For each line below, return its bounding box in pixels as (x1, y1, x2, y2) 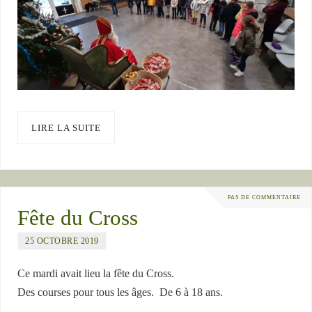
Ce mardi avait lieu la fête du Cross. (17, 267, 175, 280)
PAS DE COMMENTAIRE (228, 194, 301, 201)
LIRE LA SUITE (31, 122, 102, 133)
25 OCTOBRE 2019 (25, 235, 99, 246)
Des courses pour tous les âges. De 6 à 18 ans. (17, 286, 226, 299)
